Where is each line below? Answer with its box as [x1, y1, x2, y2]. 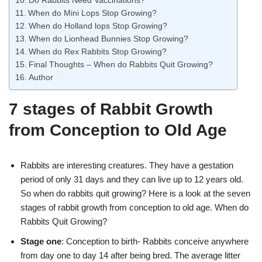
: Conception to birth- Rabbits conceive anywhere [61, 236, 249, 247]
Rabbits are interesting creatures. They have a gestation [20, 160, 233, 171]
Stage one [20, 236, 61, 247]
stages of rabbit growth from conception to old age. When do [20, 202, 249, 213]
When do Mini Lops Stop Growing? [27, 9, 159, 18]
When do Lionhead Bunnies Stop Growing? [28, 35, 188, 44]
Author [28, 73, 53, 82]
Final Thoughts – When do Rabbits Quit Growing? [28, 60, 213, 70]
